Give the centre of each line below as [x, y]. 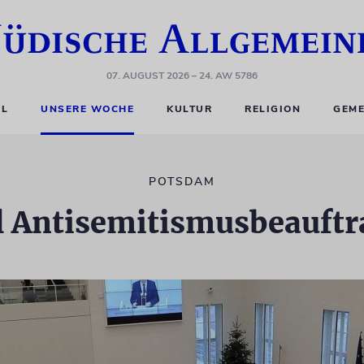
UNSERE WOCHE [88, 109]
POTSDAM [182, 182]
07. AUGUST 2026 [148, 76]
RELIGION [273, 109]
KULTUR [190, 109]
